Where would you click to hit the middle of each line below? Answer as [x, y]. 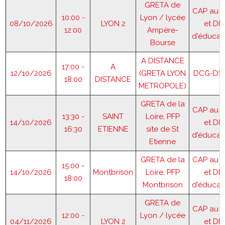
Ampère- [162, 30]
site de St [162, 129]
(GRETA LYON [162, 73]
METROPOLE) [162, 86]
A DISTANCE [162, 61]
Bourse [162, 42]
